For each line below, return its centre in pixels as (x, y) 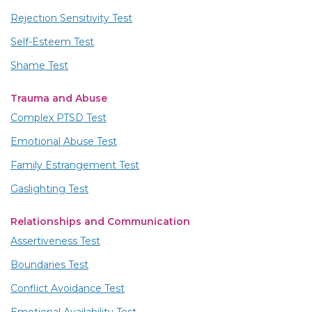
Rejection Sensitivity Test (71, 18)
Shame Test (39, 66)
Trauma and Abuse (59, 99)
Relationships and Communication (100, 222)
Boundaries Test (49, 265)
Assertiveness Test (55, 241)
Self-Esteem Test (52, 42)
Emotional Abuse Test (64, 142)
